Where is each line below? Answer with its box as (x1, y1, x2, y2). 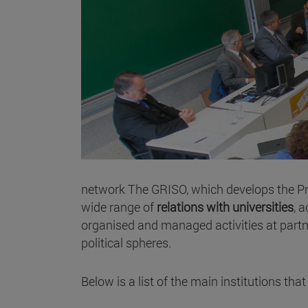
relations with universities (154, 198, 294, 215)
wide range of (81, 198, 154, 215)
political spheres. (81, 234, 171, 251)
